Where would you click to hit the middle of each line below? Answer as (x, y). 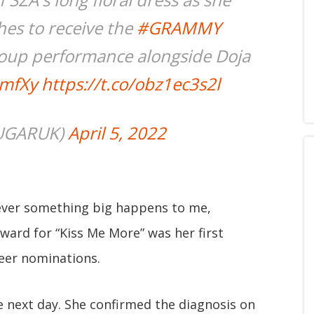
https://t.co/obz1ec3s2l (131, 84)
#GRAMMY (179, 28)
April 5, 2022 (117, 133)
